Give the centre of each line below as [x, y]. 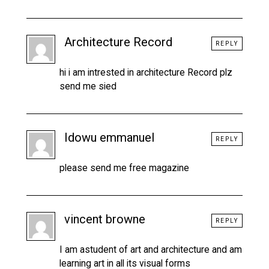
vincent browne [105, 219]
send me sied [88, 86]
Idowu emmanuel [109, 137]
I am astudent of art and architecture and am [151, 249]
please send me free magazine [124, 168]
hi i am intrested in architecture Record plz [146, 72]
